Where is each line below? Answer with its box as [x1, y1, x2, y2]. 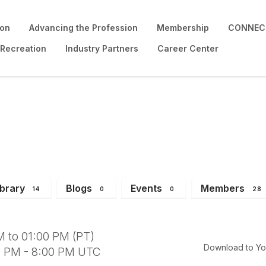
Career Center [157, 43, 218, 53]
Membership [157, 23, 209, 33]
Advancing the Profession [29, 23, 138, 33]
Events [131, 182, 162, 194]
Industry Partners [65, 43, 138, 53]
